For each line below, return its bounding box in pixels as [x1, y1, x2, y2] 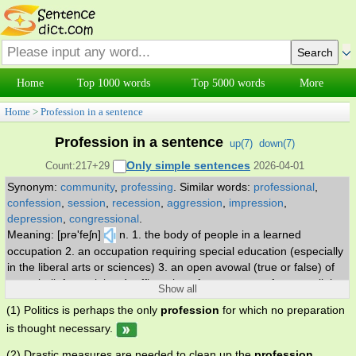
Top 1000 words [77, 77, 151, 89]
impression [229, 196, 284, 210]
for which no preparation [219, 304, 345, 317]
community [60, 180, 114, 194]
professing [121, 180, 173, 194]
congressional [69, 212, 139, 226]
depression [7, 212, 63, 226]
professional [253, 180, 315, 194]
